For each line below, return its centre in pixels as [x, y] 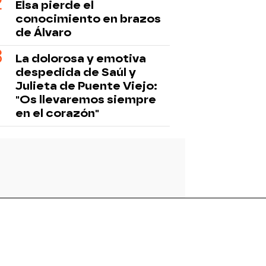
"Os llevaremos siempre [86, 99]
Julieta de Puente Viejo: [86, 85]
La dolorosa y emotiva [81, 58]
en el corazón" [57, 113]
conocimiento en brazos [88, 18]
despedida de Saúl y [76, 72]
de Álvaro [43, 32]
